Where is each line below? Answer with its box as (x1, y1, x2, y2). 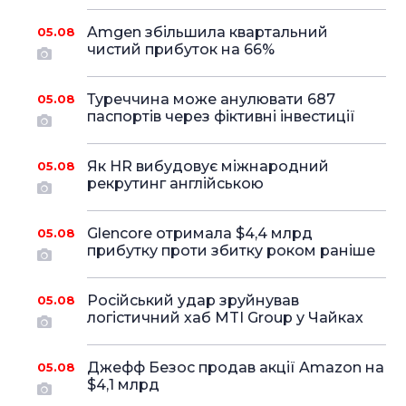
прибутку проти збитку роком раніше (86, 242, 375, 259)
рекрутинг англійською (86, 175, 264, 192)
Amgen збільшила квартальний (86, 24, 328, 41)
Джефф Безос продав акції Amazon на (86, 359, 384, 376)
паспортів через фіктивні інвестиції (86, 108, 355, 125)
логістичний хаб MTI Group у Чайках (86, 309, 363, 326)
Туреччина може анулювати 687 (86, 91, 335, 108)
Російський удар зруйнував (86, 292, 299, 309)
